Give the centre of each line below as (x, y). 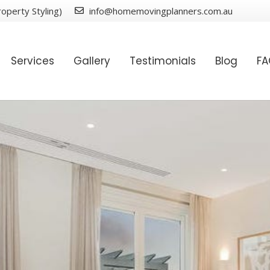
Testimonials (163, 61)
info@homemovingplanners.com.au (161, 11)
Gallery (92, 61)
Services (33, 61)
